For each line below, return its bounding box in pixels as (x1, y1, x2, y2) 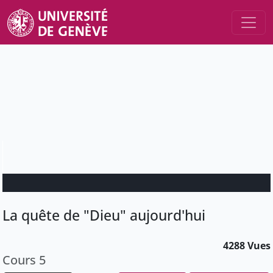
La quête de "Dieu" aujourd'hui (2, 205, 205, 225)
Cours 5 (2, 252, 46, 269)
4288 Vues (223, 239, 271, 253)
